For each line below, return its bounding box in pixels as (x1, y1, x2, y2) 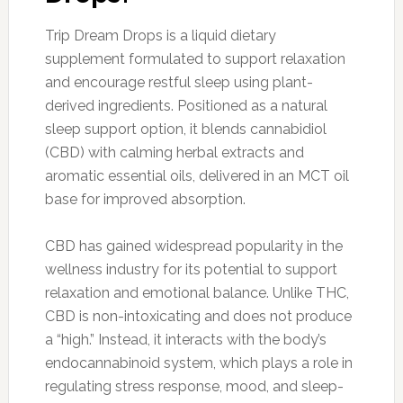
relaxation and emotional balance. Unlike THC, (44, 283, 349, 301)
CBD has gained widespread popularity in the (44, 237, 343, 255)
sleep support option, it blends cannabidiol (44, 120, 327, 138)
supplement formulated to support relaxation (44, 49, 345, 67)
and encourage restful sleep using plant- (44, 73, 313, 91)
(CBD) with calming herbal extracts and (44, 143, 304, 161)
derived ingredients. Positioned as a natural (44, 96, 327, 114)
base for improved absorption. (44, 190, 246, 208)
